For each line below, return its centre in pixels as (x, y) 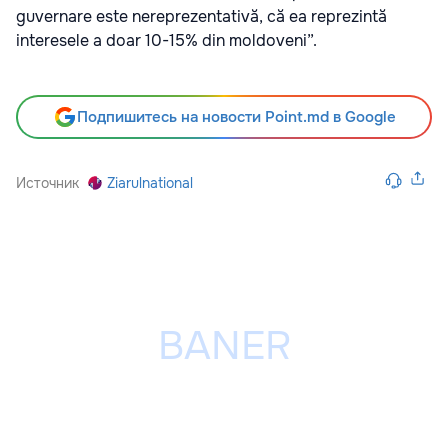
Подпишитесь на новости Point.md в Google (236, 117)
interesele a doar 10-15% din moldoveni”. (166, 41)
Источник (47, 183)
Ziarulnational (150, 183)
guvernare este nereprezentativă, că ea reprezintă (201, 17)
